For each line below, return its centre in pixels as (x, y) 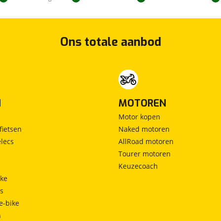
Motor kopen (139, 117)
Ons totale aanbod (110, 42)
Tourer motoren (145, 154)
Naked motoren (144, 129)
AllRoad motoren (146, 142)
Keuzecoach (138, 166)
